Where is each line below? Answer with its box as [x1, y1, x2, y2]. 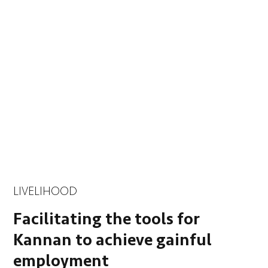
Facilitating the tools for [13, 208, 200, 229]
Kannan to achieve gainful [13, 229, 212, 250]
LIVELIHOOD [13, 183, 78, 199]
